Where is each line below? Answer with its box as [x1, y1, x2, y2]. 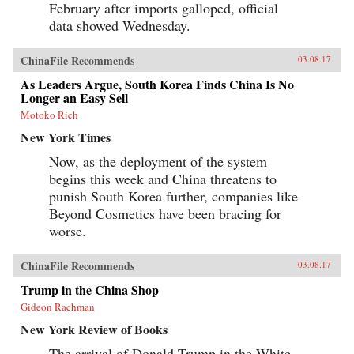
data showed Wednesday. [49, 16, 190, 36]
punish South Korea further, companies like [49, 186, 298, 206]
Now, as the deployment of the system [49, 152, 267, 171]
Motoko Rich [21, 107, 78, 122]
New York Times [21, 128, 111, 147]
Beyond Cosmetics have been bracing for [49, 204, 281, 224]
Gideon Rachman [21, 299, 95, 314]
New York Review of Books [21, 320, 168, 339]
